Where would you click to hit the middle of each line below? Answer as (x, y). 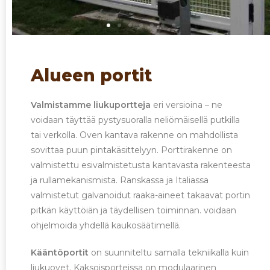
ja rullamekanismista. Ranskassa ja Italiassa (120, 180)
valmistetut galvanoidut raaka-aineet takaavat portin (141, 195)
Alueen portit (92, 75)
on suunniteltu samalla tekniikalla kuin (169, 252)
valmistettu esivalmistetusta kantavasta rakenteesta (141, 165)
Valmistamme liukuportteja (91, 105)
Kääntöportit (60, 252)
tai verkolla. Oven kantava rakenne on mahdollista (135, 135)
